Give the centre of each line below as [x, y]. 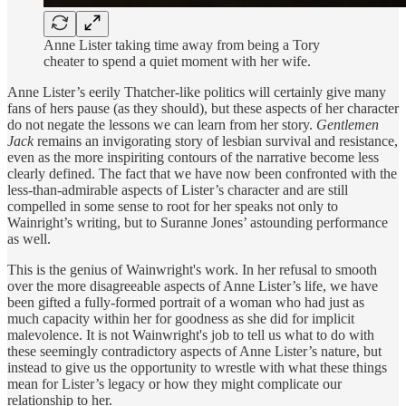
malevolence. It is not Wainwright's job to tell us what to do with [191, 334]
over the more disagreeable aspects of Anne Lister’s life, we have [193, 285]
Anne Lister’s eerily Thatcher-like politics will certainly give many [197, 92]
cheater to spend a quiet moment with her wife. [177, 61]
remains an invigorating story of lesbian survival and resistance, [217, 140]
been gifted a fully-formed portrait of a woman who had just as [186, 302]
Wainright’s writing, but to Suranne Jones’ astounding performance [198, 222]
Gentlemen [348, 124]
